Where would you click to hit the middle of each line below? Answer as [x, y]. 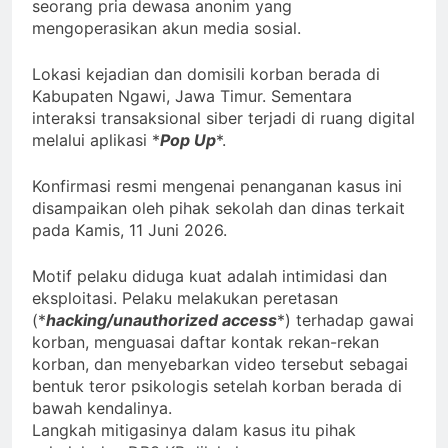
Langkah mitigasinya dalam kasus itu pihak [194, 429]
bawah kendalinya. [102, 407]
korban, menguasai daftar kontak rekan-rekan [205, 341]
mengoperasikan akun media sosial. [166, 27]
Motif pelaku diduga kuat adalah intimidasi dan [209, 275]
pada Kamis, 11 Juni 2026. [129, 229]
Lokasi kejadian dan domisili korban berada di [206, 73]
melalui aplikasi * [96, 139]
